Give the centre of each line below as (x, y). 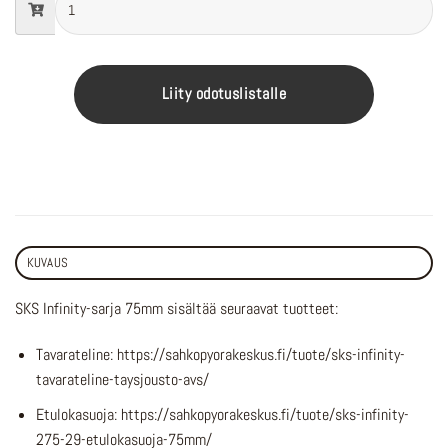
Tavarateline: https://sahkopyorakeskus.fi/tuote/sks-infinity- (220, 354)
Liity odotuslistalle (224, 94)
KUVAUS (47, 263)
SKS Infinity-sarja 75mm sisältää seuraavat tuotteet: (176, 309)
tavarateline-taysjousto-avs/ (122, 379)
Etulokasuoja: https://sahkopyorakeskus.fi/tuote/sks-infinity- (222, 414)
